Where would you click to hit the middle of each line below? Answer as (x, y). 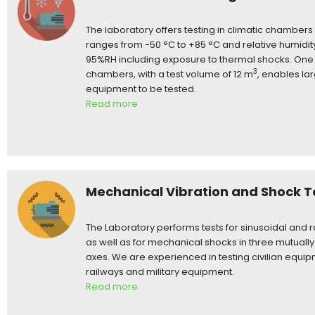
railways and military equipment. (160, 271)
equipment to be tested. (141, 89)
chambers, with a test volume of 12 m (170, 74)
